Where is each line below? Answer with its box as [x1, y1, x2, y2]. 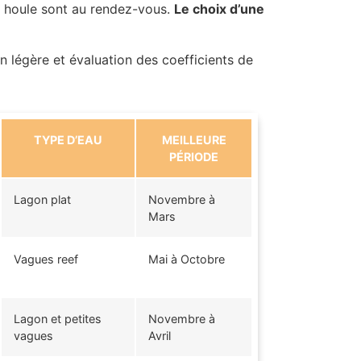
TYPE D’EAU [34, 132, 102, 147]
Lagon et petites [14, 311, 102, 326]
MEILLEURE [161, 132, 226, 147]
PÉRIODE [169, 149, 218, 164]
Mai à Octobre [148, 251, 225, 266]
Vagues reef [14, 251, 78, 266]
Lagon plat [14, 192, 71, 206]
